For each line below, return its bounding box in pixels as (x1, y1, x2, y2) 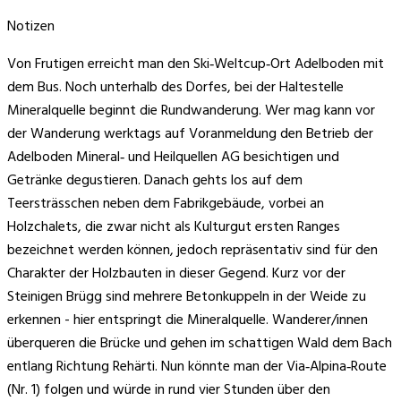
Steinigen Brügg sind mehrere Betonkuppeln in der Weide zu (7, 286, 366, 310)
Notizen (7, 15, 55, 39)
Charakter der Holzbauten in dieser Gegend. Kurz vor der (7, 262, 346, 286)
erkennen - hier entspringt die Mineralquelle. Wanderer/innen (7, 309, 368, 333)
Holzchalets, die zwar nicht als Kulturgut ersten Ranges (7, 216, 340, 240)
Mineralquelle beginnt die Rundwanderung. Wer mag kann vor (7, 99, 375, 124)
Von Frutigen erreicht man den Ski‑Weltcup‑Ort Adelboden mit (7, 53, 384, 77)
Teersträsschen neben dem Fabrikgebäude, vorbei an (7, 192, 324, 217)
